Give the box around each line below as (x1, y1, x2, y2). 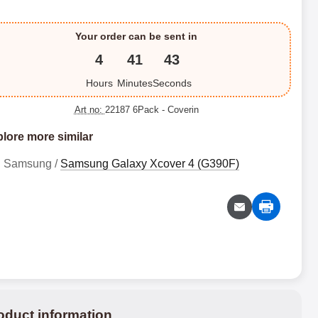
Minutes (116, 77, 153, 89)
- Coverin (161, 104, 199, 115)
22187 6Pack (104, 104, 162, 115)
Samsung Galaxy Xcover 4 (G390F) (60, 158, 239, 170)
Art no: (74, 104, 105, 115)
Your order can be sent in (75, 31, 198, 42)
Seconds (152, 77, 192, 89)
